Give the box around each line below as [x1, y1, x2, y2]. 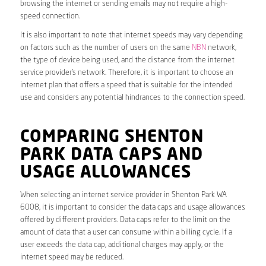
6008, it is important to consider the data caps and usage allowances [20, 204, 245, 212]
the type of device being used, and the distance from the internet [20, 56, 235, 65]
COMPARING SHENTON [20, 129, 204, 147]
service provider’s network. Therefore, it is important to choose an [20, 69, 233, 77]
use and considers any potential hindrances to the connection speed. [20, 94, 245, 102]
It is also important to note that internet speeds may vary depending [20, 31, 243, 40]
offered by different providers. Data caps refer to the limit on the [20, 216, 230, 224]
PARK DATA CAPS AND [20, 147, 203, 164]
